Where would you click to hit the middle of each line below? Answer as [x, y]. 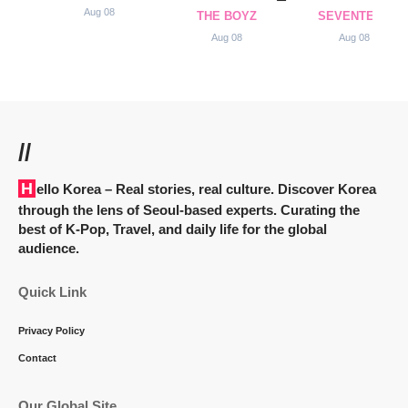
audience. [49, 248]
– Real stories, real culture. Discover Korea [239, 189]
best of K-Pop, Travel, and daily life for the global [173, 229]
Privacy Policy [51, 330]
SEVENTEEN [354, 15]
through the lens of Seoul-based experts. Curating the [189, 209]
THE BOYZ [227, 15]
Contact [37, 357]
